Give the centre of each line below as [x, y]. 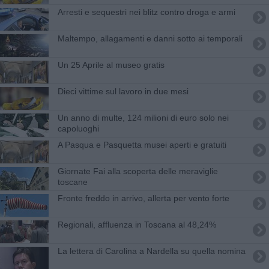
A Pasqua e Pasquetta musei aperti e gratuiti [142, 144]
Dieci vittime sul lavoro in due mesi [123, 91]
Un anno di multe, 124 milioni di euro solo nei [143, 117]
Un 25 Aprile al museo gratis [111, 65]
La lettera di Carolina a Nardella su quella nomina [151, 251]
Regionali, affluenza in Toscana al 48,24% [137, 224]
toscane [72, 182]
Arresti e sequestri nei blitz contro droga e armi [146, 12]
